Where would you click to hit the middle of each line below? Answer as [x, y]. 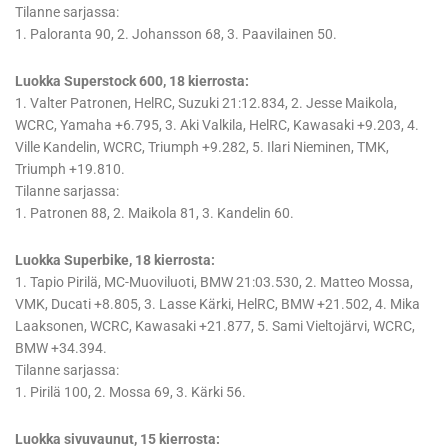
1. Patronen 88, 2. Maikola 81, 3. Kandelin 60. [154, 213]
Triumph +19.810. [70, 169]
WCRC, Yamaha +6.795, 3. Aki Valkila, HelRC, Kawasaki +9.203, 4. [217, 125]
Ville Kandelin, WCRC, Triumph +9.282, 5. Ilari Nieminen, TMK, [202, 147]
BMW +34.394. [61, 348]
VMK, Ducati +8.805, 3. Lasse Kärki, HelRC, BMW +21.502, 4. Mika [217, 304]
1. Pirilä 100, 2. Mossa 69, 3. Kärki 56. [130, 392]
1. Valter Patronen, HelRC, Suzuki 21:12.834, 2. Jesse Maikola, [206, 103]
